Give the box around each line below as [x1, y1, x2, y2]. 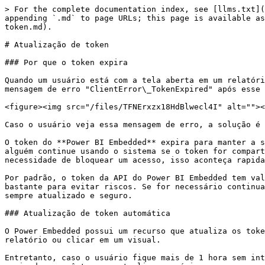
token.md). [5, 22, 52, 31]
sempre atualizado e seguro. [5, 191, 132, 200]
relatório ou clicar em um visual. [5, 235, 161, 244]
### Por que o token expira [5, 58, 128, 67]
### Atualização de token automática [5, 209, 170, 218]
